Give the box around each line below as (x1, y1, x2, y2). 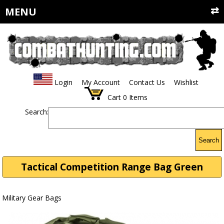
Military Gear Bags (2, 193, 62, 203)
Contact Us (128, 77, 165, 87)
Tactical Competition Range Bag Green (21, 160, 203, 174)
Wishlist (173, 77, 198, 87)
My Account (81, 77, 120, 87)
